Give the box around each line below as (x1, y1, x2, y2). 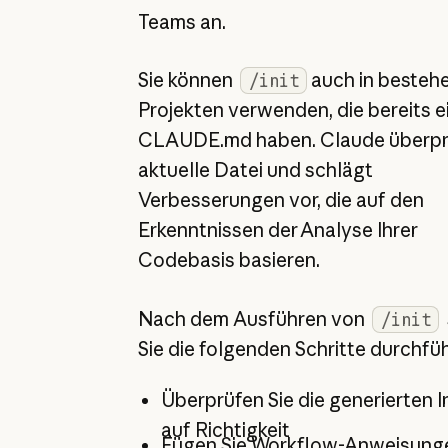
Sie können (137, 68, 237, 93)
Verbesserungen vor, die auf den (137, 188, 424, 213)
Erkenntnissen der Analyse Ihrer (137, 218, 418, 243)
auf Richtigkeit (160, 417, 290, 442)
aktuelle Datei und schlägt (137, 158, 373, 183)
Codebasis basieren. (137, 248, 320, 273)
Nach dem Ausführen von (137, 306, 369, 331)
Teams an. (137, 9, 226, 34)
